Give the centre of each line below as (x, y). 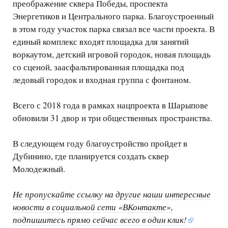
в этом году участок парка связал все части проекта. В (114, 29)
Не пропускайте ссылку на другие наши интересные (112, 194)
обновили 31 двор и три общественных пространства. (112, 118)
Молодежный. (39, 169)
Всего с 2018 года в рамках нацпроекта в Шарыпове (110, 105)
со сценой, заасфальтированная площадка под (98, 67)
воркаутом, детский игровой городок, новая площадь (112, 54)
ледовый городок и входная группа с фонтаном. (102, 80)
